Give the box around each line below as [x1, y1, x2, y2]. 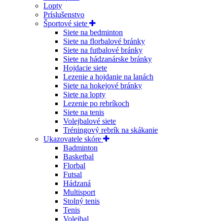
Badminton [63, 144, 98, 152]
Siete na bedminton [63, 28, 123, 37]
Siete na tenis [63, 108, 104, 117]
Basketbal [63, 152, 94, 161]
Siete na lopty [63, 90, 106, 99]
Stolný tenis [63, 197, 100, 206]
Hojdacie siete [63, 64, 107, 73]
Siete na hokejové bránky [63, 81, 142, 90]
